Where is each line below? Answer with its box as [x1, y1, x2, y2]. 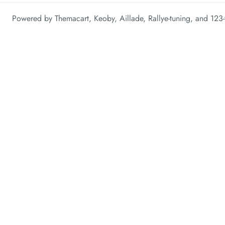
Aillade [120, 13, 143, 24]
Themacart [55, 13, 89, 24]
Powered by [12, 13, 55, 24]
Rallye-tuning [148, 13, 190, 24]
